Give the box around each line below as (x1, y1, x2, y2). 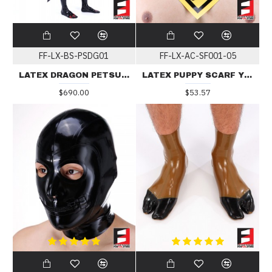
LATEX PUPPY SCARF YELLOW (244, 70, 253, 80)
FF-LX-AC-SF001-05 (159, 50, 236, 61)
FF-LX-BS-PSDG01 (39, 50, 109, 61)
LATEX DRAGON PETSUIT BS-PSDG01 (121, 70, 129, 80)
